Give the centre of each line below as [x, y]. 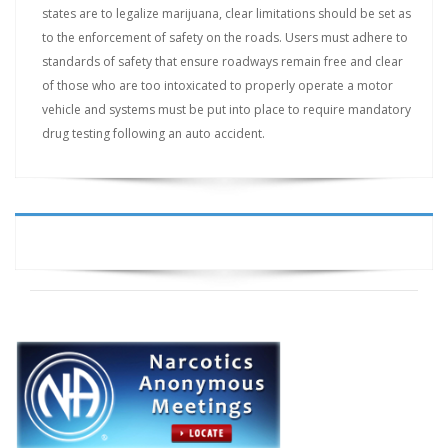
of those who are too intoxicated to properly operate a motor [217, 85]
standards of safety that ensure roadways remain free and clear [222, 61]
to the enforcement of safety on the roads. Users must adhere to [225, 37]
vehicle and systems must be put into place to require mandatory [226, 109]
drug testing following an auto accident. [153, 133]
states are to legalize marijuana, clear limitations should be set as [226, 13]
